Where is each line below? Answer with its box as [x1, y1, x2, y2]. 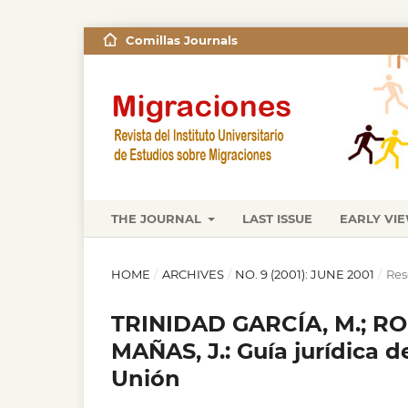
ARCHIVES [161, 266, 224, 281]
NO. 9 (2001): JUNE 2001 [235, 266, 375, 281]
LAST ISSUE [242, 210, 313, 226]
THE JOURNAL [111, 210, 205, 226]
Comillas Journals [125, 33, 238, 47]
